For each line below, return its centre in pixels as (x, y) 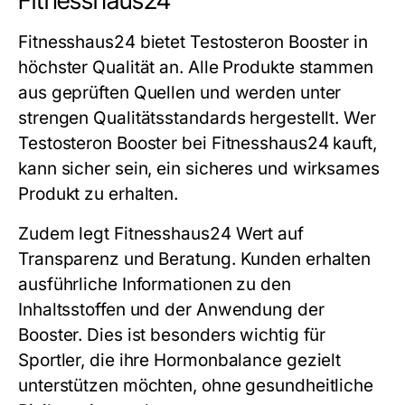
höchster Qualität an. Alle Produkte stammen (196, 67)
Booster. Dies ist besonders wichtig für (172, 334)
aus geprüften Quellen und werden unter (180, 92)
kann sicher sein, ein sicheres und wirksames (199, 168)
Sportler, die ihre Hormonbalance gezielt (180, 360)
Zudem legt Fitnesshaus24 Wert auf (161, 233)
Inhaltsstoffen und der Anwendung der (171, 309)
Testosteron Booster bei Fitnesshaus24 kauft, (198, 143)
